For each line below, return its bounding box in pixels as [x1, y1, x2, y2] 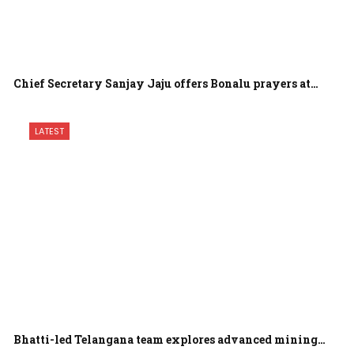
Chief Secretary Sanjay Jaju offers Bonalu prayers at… [13, 75, 319, 91]
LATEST [35, 124, 65, 137]
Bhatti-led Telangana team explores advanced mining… [13, 332, 326, 348]
